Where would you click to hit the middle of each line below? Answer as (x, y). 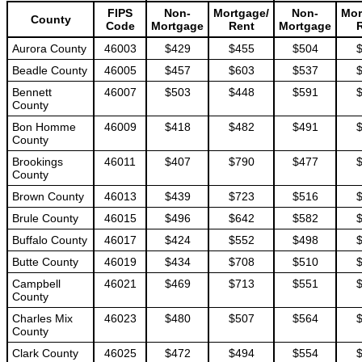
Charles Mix (42, 318)
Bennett (32, 92)
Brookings (38, 162)
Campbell (36, 284)
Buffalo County (50, 240)
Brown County (48, 196)
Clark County (45, 353)
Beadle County (50, 70)
